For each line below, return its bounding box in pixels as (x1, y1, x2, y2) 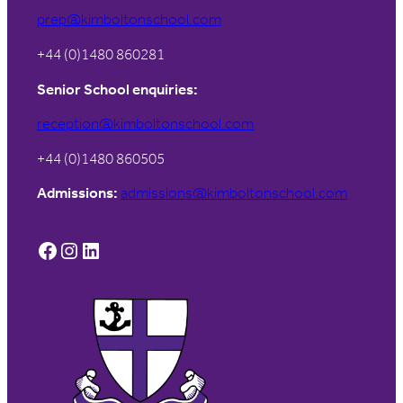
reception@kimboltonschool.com (37, 115, 255, 133)
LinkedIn (79, 237, 92, 263)
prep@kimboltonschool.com (37, 11, 222, 29)
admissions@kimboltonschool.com (121, 184, 348, 202)
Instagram (58, 237, 76, 263)
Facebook (36, 237, 47, 263)
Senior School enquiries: (37, 80, 199, 98)
